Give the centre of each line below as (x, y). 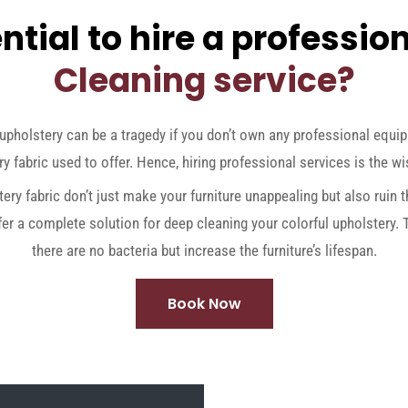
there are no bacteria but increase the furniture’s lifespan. (204, 250)
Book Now (204, 303)
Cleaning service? (204, 80)
